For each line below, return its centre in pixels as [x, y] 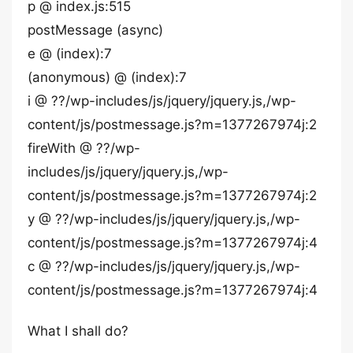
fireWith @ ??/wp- [84, 148]
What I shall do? [78, 331]
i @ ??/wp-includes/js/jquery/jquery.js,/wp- [162, 101]
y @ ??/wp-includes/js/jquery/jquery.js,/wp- [164, 219]
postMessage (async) [95, 30]
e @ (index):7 [70, 54]
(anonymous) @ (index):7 [107, 77]
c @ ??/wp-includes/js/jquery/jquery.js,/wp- [164, 266]
